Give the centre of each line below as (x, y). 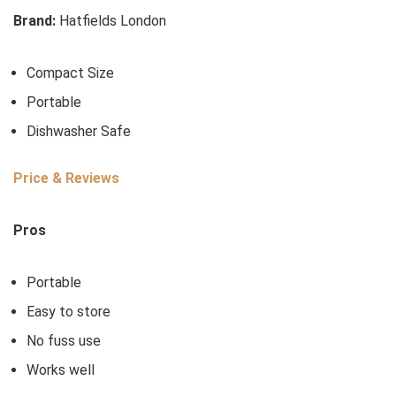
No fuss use (64, 341)
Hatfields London (113, 21)
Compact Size (70, 73)
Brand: (36, 21)
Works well (61, 370)
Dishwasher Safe (79, 132)
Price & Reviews (66, 179)
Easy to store (69, 312)
